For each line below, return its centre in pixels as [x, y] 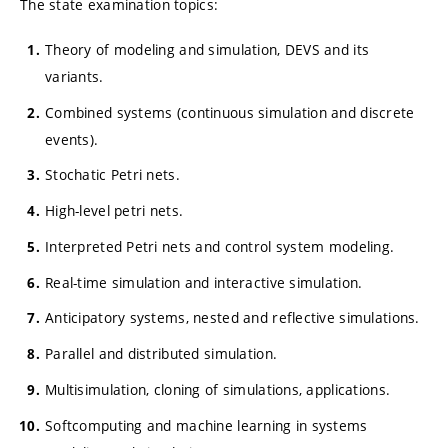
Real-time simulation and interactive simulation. [204, 282]
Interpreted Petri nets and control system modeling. [220, 246]
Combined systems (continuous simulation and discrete [230, 112]
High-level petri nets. [114, 210]
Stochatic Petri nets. [112, 175]
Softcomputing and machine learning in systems [206, 425]
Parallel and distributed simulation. [161, 353]
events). [72, 139]
